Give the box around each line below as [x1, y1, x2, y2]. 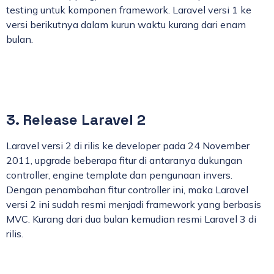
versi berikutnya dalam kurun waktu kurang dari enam [6, 18, 246, 31]
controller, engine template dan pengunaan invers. [6, 168, 232, 181]
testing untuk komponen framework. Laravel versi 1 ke [6, 4, 251, 17]
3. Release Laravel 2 [6, 109, 146, 129]
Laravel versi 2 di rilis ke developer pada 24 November [6, 139, 250, 152]
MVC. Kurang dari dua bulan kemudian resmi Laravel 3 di [6, 212, 256, 225]
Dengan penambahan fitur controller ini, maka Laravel [6, 183, 248, 196]
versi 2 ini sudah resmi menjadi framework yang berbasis [6, 198, 261, 210]
